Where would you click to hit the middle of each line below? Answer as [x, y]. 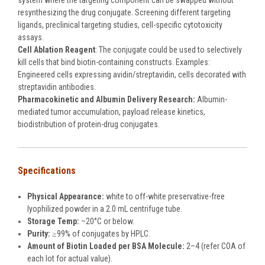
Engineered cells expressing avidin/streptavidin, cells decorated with [132, 75]
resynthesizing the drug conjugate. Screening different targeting [124, 13]
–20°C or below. [108, 222]
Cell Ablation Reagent [56, 50]
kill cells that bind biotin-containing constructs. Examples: [114, 62]
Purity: [39, 234]
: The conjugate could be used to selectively [169, 50]
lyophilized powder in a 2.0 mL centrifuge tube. [105, 209]
